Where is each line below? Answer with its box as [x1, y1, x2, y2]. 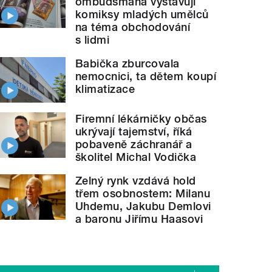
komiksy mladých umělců [75, 8, 209, 21]
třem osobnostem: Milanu [75, 186, 211, 200]
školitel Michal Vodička [75, 150, 197, 163]
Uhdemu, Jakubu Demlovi [75, 199, 211, 212]
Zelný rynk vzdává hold [75, 174, 196, 187]
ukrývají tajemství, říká [75, 124, 192, 138]
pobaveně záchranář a [75, 137, 192, 151]
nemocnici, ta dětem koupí [75, 70, 217, 83]
